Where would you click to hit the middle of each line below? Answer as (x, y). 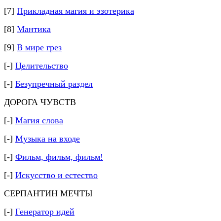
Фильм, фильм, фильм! (59, 157)
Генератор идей (45, 212)
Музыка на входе (48, 139)
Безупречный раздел (54, 84)
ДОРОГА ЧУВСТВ (40, 102)
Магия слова (39, 120)
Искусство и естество (56, 175)
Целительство (42, 66)
